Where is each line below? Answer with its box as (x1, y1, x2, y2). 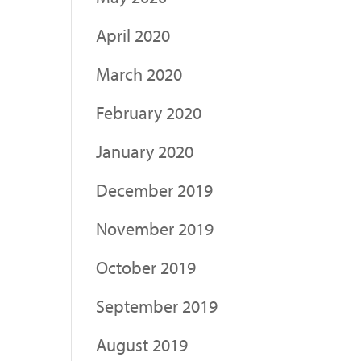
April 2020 (96, 23, 171, 47)
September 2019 (96, 294, 218, 317)
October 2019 (96, 255, 197, 279)
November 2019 (96, 217, 214, 240)
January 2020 (96, 139, 194, 163)
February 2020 (96, 101, 202, 124)
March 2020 (96, 62, 183, 85)
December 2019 (96, 178, 214, 201)
